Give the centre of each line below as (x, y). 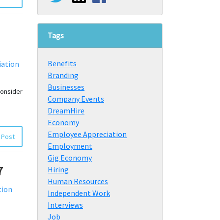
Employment (70, 146)
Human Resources (78, 181)
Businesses (66, 87)
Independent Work (79, 193)
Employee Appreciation (87, 134)
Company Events (76, 98)
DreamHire (66, 110)
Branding (63, 75)
